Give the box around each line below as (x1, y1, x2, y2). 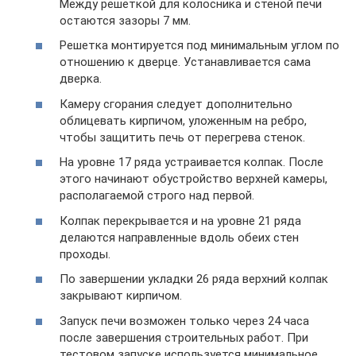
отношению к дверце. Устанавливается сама (60, 55, 311, 69)
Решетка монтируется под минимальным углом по (60, 38, 339, 52)
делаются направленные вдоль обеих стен (60, 230, 299, 245)
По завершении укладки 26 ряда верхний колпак (60, 272, 328, 286)
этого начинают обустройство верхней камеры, (60, 172, 327, 186)
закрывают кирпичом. (60, 288, 182, 303)
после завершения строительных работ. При (60, 330, 308, 345)
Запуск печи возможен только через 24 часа (60, 313, 309, 328)
